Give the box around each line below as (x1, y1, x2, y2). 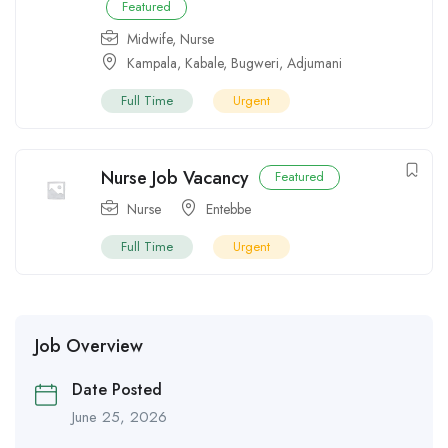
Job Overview (35, 333, 143, 360)
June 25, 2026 (72, 406, 167, 429)
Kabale (185, 53, 223, 74)
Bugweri (231, 53, 279, 74)
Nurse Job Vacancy (101, 165, 249, 192)
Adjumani (287, 53, 342, 74)
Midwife (127, 29, 172, 50)
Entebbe (206, 199, 251, 220)
